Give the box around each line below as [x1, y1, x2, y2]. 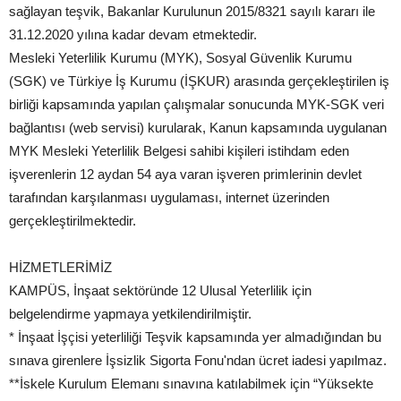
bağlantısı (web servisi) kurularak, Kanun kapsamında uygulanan [9, 119, 387, 135]
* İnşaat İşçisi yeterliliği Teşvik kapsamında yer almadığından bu [9, 328, 381, 345]
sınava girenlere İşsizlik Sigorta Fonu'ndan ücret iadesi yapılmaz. [9, 352, 387, 368]
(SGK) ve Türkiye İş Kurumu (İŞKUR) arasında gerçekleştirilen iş [9, 73, 389, 89]
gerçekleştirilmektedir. [9, 212, 136, 228]
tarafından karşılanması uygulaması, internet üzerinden [9, 189, 329, 205]
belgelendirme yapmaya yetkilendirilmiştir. [9, 305, 252, 321]
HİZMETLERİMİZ [9, 259, 112, 275]
